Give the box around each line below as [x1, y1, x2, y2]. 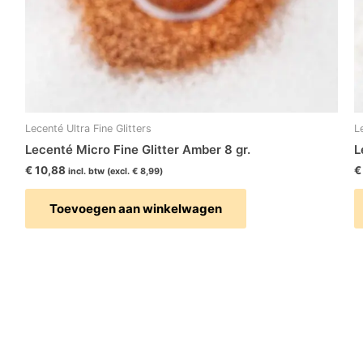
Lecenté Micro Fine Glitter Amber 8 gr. [24, 142, 250, 158]
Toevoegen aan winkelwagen [49, 201, 222, 217]
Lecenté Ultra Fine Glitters [24, 122, 152, 135]
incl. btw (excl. [67, 165, 132, 177]
